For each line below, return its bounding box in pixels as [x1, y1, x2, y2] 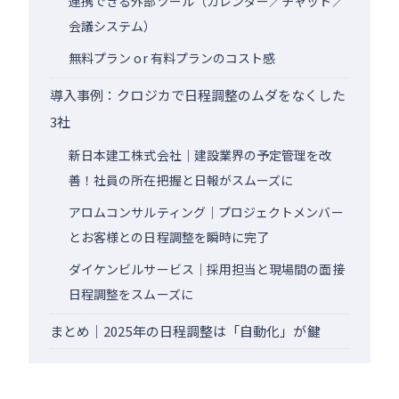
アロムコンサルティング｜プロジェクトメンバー [69, 202, 344, 221]
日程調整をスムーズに [69, 284, 193, 303]
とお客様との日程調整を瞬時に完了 [69, 227, 270, 246]
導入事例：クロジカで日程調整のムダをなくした [50, 85, 346, 104]
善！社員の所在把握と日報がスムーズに [69, 170, 294, 189]
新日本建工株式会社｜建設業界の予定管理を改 [69, 145, 332, 164]
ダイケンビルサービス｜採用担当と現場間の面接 [69, 259, 345, 278]
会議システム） [69, 16, 157, 35]
